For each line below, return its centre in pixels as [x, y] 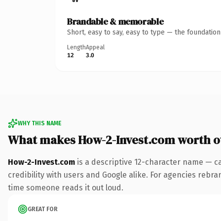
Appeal [95, 47]
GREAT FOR [43, 209]
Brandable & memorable [115, 21]
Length [76, 47]
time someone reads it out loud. [66, 187]
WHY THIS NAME [39, 123]
